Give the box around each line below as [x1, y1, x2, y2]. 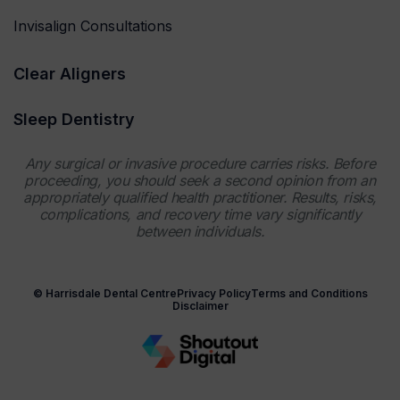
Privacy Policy [176, 286, 251, 300]
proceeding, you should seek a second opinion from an [24, 171, 376, 189]
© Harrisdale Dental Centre [32, 286, 177, 300]
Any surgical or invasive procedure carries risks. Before [24, 154, 376, 172]
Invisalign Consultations [13, 16, 172, 35]
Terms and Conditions [250, 286, 368, 300]
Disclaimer [171, 298, 229, 312]
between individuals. [135, 221, 265, 240]
